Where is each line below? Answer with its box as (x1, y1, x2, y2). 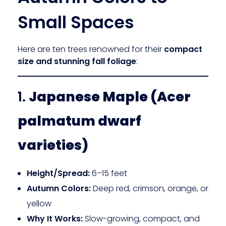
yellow (26, 197, 51, 209)
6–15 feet (89, 167, 127, 179)
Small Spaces (18, 10, 134, 34)
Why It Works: (26, 212, 83, 224)
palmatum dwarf (18, 111, 141, 131)
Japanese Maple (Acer (29, 87, 191, 106)
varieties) (18, 136, 88, 155)
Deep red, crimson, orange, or (90, 182, 208, 194)
